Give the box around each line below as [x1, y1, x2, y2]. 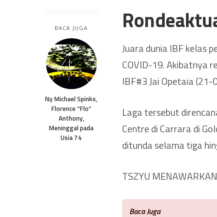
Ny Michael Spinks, [45, 93, 97, 104]
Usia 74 [61, 132, 82, 142]
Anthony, [58, 113, 84, 123]
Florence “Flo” [51, 103, 92, 113]
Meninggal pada [49, 123, 93, 133]
